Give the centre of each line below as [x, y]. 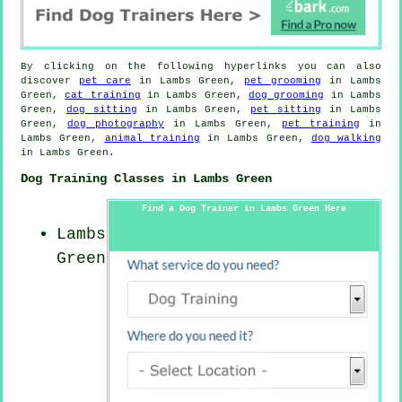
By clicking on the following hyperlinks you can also [201, 66]
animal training [152, 138]
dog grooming [287, 95]
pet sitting [286, 109]
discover [50, 80]
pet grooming [283, 80]
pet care [105, 80]
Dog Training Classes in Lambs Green [146, 179]
